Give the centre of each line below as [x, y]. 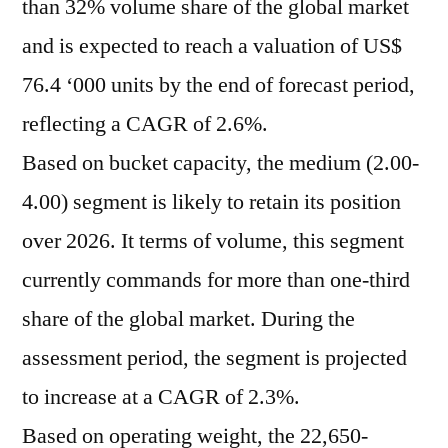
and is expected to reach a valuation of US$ [212, 46]
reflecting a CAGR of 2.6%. [145, 124]
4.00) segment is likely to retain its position [211, 202]
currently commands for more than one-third [216, 280]
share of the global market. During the [188, 319]
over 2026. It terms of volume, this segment [213, 241]
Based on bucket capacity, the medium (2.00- [220, 163]
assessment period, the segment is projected [214, 358]
